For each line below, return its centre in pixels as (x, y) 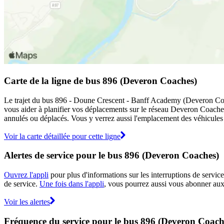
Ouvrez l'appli (26, 175)
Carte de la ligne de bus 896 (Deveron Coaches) (100, 80)
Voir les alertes (27, 202)
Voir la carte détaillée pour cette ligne (62, 136)
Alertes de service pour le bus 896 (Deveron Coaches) (111, 155)
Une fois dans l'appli (72, 184)
